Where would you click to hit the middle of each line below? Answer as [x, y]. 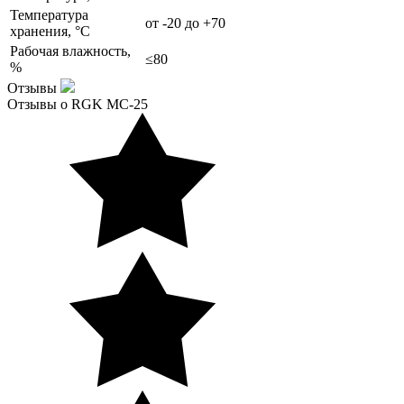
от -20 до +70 [185, 23]
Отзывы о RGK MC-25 [78, 104]
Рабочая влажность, [70, 50]
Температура [49, 14]
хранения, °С [50, 31]
